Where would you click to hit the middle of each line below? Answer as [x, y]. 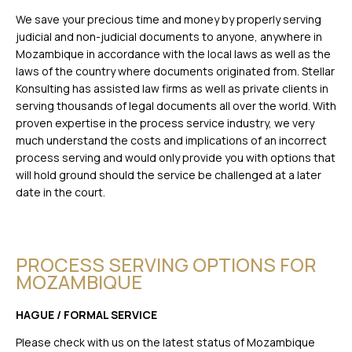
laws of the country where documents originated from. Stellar [175, 71]
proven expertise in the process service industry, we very [165, 123]
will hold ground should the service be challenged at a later [169, 175]
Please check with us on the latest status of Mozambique [165, 342]
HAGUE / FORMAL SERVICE [86, 315]
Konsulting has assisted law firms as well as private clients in [172, 89]
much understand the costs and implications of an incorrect [171, 141]
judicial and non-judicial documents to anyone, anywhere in [169, 37]
